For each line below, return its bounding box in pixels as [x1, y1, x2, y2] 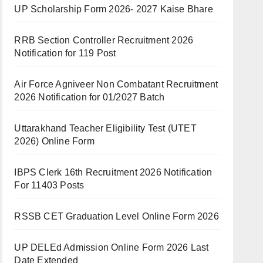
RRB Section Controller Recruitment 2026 [14, 35, 194, 45]
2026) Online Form [14, 136, 95, 146]
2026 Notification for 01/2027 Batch [14, 92, 165, 102]
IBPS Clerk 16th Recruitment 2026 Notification [14, 167, 213, 177]
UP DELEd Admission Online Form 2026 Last [14, 242, 209, 252]
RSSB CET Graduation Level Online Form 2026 [14, 211, 219, 221]
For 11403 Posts [14, 180, 85, 190]
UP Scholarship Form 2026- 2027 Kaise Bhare [14, 4, 213, 14]
